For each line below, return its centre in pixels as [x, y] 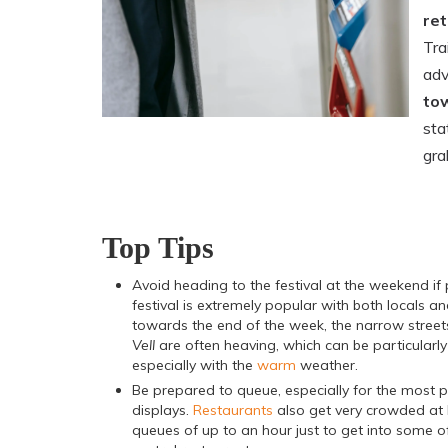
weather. [327, 365]
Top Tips [158, 248]
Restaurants [233, 410]
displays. [162, 410]
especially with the [194, 365]
